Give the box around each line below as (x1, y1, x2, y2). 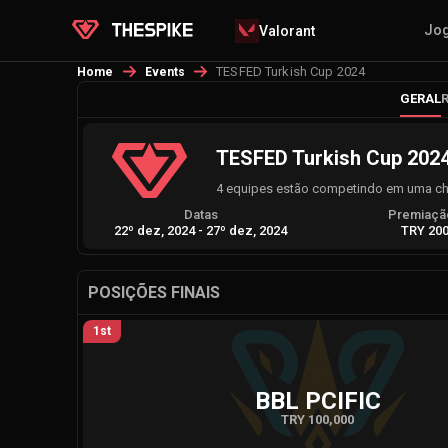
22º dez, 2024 (114, 223, 196, 238)
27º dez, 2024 (206, 223, 288, 238)
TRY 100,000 (281, 412, 354, 427)
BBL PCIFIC (254, 387, 381, 415)
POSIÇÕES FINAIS (88, 283, 220, 302)
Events (144, 65, 186, 79)
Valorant (259, 22, 316, 39)
